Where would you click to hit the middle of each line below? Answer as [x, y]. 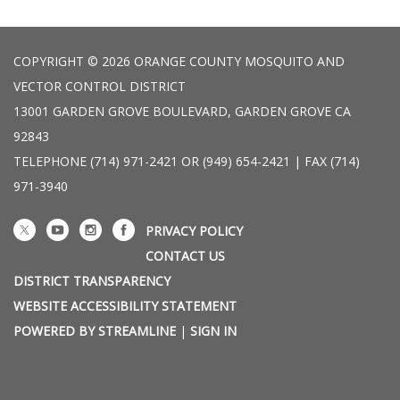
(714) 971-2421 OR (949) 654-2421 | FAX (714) [225, 162]
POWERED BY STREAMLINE [95, 331]
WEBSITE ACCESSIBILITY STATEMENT [125, 306]
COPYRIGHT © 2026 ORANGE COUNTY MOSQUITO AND [179, 62]
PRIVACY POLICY [194, 231]
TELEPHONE [50, 162]
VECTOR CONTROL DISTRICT [100, 87]
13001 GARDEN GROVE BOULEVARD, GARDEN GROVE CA [182, 112]
